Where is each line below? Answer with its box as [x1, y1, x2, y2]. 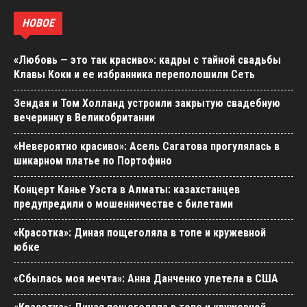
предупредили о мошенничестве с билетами [14, 197, 233, 211]
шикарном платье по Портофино [14, 154, 172, 168]
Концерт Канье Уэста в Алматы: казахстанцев [14, 183, 240, 197]
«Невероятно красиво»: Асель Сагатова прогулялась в [14, 140, 280, 153]
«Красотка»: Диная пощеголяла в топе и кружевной [14, 226, 266, 240]
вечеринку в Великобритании [14, 111, 155, 125]
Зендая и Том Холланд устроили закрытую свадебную [14, 97, 280, 110]
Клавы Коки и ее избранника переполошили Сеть [14, 68, 255, 82]
